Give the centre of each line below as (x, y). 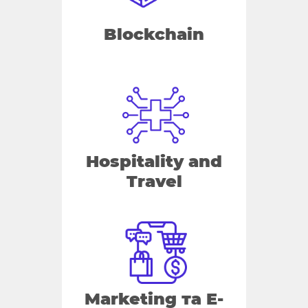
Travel (154, 181)
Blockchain (154, 34)
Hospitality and (154, 162)
